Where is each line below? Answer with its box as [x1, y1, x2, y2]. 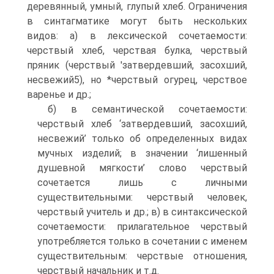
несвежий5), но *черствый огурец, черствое [27, 74, 247, 86]
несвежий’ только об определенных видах [37, 133, 247, 144]
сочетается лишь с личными [37, 177, 247, 188]
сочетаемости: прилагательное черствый [37, 221, 247, 232]
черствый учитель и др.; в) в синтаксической [37, 206, 247, 218]
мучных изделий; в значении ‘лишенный [37, 147, 247, 159]
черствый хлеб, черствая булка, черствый [27, 45, 247, 56]
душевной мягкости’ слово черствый [37, 162, 247, 174]
